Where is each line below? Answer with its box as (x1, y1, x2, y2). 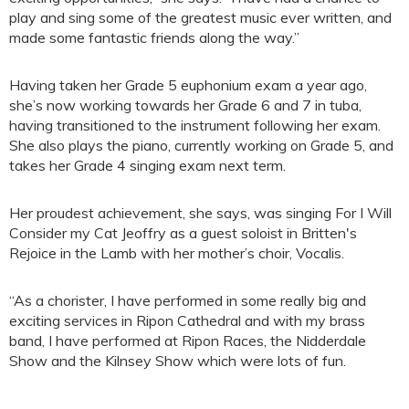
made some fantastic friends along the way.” (9, 28, 299, 47)
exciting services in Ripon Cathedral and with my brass (9, 311, 365, 330)
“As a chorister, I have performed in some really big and (9, 291, 366, 310)
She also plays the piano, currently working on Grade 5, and (9, 136, 393, 155)
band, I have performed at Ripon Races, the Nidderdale (9, 331, 366, 351)
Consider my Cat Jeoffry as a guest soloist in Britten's (9, 224, 357, 243)
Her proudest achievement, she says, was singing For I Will (9, 204, 392, 223)
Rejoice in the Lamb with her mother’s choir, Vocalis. (9, 244, 344, 263)
